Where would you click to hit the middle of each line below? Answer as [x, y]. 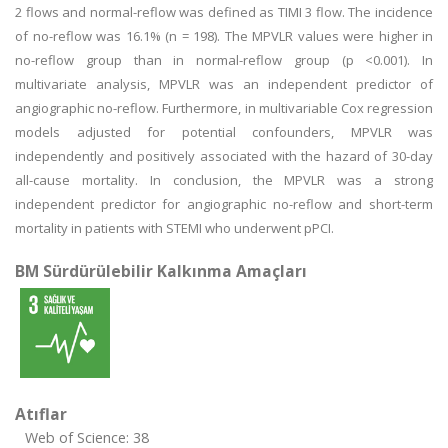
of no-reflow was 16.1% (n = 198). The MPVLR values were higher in [224, 36]
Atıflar [41, 414]
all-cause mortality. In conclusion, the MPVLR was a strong [224, 180]
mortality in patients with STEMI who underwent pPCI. [174, 228]
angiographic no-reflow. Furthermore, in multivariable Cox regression [224, 108]
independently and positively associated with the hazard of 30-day [224, 156]
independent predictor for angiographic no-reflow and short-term [224, 204]
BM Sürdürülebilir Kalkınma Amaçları [161, 271]
